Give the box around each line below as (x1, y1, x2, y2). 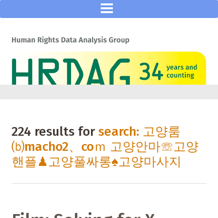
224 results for (12, 124, 98, 140)
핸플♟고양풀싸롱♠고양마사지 (12, 154, 182, 170)
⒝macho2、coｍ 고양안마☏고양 (12, 139, 199, 155)
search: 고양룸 (98, 124, 181, 140)
